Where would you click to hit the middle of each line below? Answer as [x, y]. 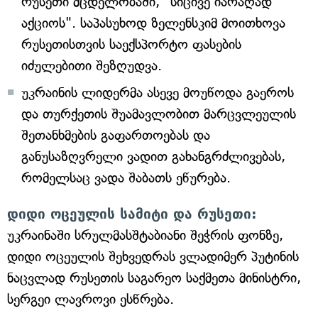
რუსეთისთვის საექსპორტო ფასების [131, 44]
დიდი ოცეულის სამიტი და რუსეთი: [132, 214]
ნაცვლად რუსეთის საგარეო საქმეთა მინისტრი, [154, 278]
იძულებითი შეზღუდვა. [92, 66]
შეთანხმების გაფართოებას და [116, 135]
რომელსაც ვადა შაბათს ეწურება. [126, 178]
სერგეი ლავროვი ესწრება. [91, 299]
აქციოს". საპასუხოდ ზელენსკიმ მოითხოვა [153, 23]
